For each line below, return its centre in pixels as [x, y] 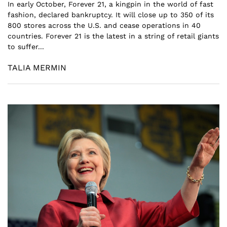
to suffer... [26, 46]
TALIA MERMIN [37, 67]
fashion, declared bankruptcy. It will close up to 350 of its [111, 14]
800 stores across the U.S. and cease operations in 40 [104, 25]
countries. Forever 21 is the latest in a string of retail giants [113, 36]
